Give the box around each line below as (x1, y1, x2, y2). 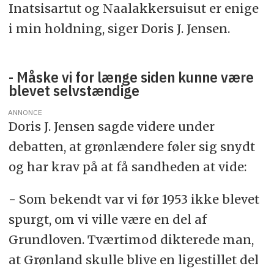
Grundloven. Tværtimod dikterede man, (8, 231, 254, 247)
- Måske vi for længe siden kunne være (8, 67, 254, 87)
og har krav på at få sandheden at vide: (8, 158, 246, 174)
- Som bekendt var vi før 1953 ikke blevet (8, 191, 259, 207)
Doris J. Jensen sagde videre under (8, 118, 215, 134)
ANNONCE (8, 107, 43, 117)
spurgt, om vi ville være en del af (8, 211, 207, 227)
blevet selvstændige (8, 80, 139, 100)
